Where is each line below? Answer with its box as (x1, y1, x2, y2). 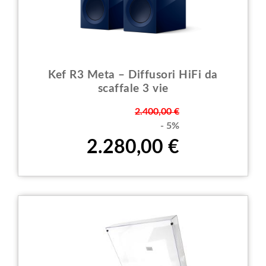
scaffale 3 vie (97, 83, 169, 95)
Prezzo (87, 107, 115, 117)
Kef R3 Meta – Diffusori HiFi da (48, 69, 218, 81)
